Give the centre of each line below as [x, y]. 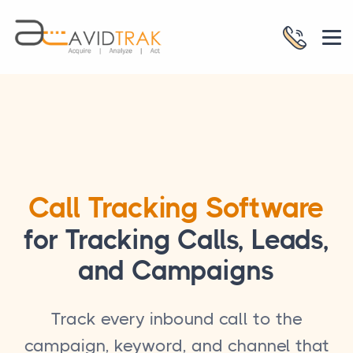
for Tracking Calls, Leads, [176, 240]
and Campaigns [176, 271]
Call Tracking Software [176, 208]
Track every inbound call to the [176, 319]
